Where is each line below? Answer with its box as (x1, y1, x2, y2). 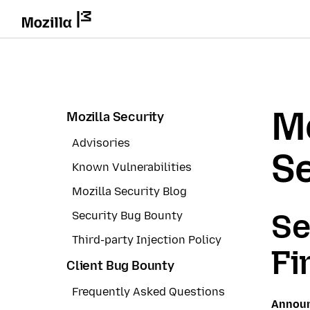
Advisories (72, 136, 130, 149)
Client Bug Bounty (66, 258, 174, 274)
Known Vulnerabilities (72, 160, 192, 174)
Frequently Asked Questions (72, 284, 225, 298)
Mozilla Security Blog (72, 185, 187, 199)
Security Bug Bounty (72, 209, 183, 223)
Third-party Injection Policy (72, 233, 221, 247)
